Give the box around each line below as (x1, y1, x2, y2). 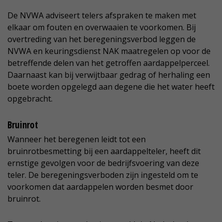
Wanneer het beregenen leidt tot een (7, 134, 146, 145)
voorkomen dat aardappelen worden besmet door (7, 181, 193, 193)
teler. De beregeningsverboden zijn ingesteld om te (7, 169, 198, 181)
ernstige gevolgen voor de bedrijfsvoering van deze (7, 158, 199, 169)
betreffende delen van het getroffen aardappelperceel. (7, 57, 210, 69)
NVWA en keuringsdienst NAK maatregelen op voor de (7, 46, 211, 57)
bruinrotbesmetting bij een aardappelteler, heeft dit (7, 146, 201, 157)
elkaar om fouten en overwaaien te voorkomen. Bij (7, 22, 196, 33)
